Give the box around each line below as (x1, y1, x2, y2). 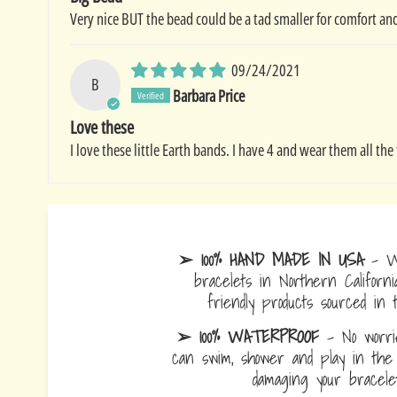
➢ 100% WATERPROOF (175, 321, 319, 351)
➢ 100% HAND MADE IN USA (178, 244, 364, 274)
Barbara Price (173, 84, 245, 106)
